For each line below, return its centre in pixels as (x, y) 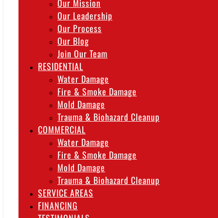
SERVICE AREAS (66, 193)
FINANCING (58, 206)
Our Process (80, 28)
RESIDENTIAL (61, 66)
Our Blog (73, 41)
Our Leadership (85, 16)
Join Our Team (82, 54)
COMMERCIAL (62, 130)
